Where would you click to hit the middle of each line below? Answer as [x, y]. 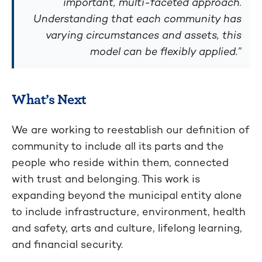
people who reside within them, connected [120, 162]
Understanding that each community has [137, 18]
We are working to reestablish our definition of [130, 129]
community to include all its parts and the [118, 146]
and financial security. [67, 244]
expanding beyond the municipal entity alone [127, 195]
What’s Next [49, 98]
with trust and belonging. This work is [106, 178]
